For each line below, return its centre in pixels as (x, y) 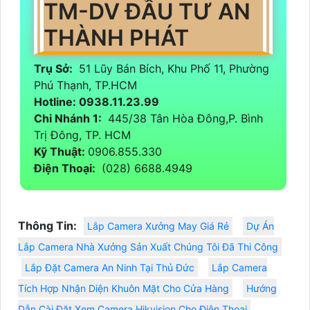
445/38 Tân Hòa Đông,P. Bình (184, 119)
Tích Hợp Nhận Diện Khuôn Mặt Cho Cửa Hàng (124, 289)
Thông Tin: (47, 226)
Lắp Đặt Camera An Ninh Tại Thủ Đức (110, 268)
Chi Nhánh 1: (69, 119)
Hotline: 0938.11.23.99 (98, 102)
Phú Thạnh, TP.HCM (87, 85)
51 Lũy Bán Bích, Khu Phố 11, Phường (172, 69)
